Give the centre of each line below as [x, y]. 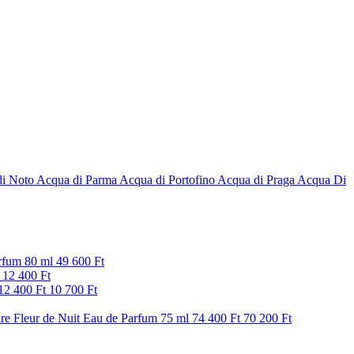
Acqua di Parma [77, 179]
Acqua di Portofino [168, 179]
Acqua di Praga [256, 179]
